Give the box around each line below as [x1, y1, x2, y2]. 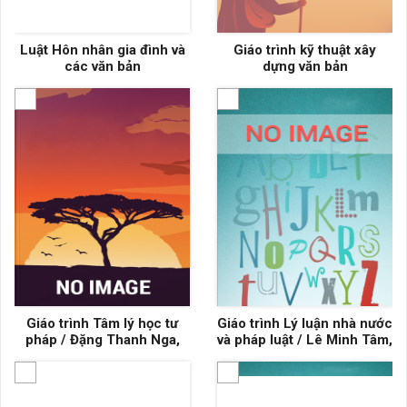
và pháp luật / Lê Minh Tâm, [217, 332, 392, 348]
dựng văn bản [262, 58, 348, 74]
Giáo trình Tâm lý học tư [26, 315, 178, 332]
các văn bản [64, 58, 141, 74]
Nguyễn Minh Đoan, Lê [233, 348, 377, 364]
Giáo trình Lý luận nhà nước [217, 315, 392, 332]
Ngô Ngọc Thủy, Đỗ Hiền [25, 348, 180, 364]
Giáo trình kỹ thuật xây [233, 42, 376, 58]
